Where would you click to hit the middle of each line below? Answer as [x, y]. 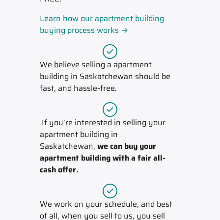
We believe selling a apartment [96, 64]
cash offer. [59, 169]
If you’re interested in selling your [102, 122]
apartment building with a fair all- [102, 158]
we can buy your [126, 146]
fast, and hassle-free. [78, 88]
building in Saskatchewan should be [105, 76]
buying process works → [84, 30]
